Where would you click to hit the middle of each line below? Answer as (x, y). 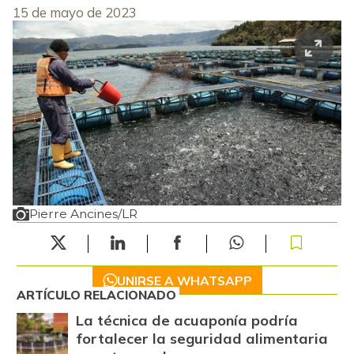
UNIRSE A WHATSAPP (184, 280)
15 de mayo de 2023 (75, 12)
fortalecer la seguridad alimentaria (201, 339)
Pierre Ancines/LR (83, 213)
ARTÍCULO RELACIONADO (96, 294)
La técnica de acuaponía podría (186, 321)
